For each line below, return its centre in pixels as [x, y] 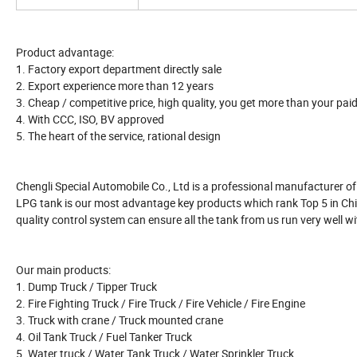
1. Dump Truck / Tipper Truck [86, 287]
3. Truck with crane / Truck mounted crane [120, 320]
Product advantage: [65, 53]
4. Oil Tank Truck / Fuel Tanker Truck [104, 337]
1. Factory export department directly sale [119, 69]
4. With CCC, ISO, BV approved [90, 120]
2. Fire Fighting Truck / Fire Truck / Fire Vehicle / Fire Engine [161, 304]
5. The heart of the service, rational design [118, 136]
